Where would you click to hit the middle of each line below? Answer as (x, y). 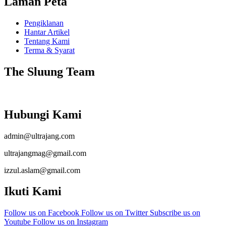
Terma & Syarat (49, 50)
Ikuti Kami (33, 191)
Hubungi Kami (43, 114)
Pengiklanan (44, 23)
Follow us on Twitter (116, 213)
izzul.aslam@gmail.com (42, 170)
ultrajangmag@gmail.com (45, 153)
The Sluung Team (49, 71)
